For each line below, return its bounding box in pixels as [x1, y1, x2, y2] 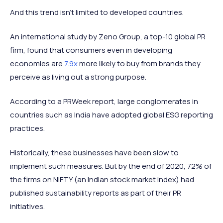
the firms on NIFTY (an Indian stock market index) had [10, 174, 194, 185]
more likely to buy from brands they [78, 58, 201, 69]
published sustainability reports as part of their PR [10, 188, 181, 199]
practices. [10, 123, 45, 134]
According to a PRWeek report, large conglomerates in [10, 96, 198, 107]
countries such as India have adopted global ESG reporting [10, 110, 213, 120]
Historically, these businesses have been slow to [10, 147, 179, 158]
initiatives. [10, 201, 45, 212]
